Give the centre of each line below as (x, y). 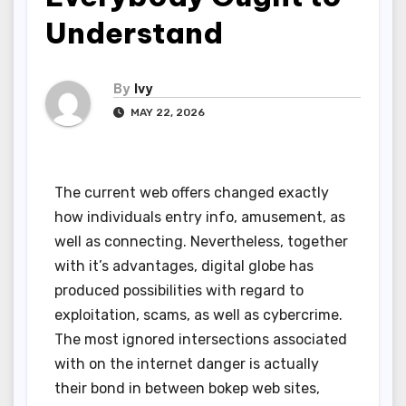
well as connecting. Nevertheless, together (201, 242)
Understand (134, 33)
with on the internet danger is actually (187, 364)
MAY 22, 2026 (166, 113)
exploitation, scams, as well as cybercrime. (198, 315)
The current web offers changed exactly (192, 193)
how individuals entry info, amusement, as (200, 217)
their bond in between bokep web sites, (187, 389)
